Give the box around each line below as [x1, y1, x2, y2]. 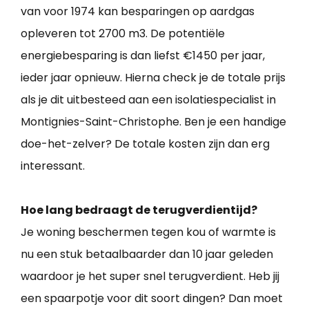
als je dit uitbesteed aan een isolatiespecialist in [21, 92, 276, 108]
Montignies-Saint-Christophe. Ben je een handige [21, 114, 286, 130]
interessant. [21, 158, 85, 175]
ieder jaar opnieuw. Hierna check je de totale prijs [21, 70, 286, 86]
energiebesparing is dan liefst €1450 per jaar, [21, 48, 265, 64]
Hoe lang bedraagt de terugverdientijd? [21, 202, 257, 219]
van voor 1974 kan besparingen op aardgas [21, 3, 255, 20]
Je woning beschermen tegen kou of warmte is [21, 224, 276, 241]
